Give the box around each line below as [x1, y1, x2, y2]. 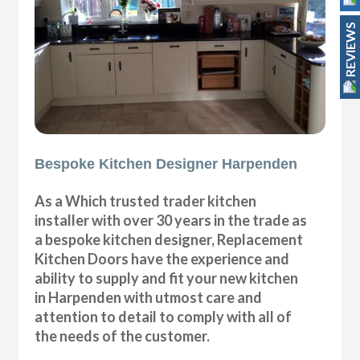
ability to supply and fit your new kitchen [35, 268, 299, 287]
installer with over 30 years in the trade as [35, 211, 308, 229]
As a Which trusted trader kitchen [35, 191, 257, 210]
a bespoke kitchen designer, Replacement [35, 230, 304, 248]
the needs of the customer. [35, 326, 211, 345]
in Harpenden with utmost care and [35, 288, 263, 306]
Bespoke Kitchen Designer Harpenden [35, 155, 298, 172]
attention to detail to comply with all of [35, 307, 292, 325]
